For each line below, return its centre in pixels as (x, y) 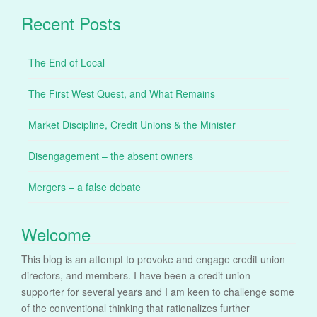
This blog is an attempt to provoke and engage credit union (153, 259)
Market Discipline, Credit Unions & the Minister (132, 125)
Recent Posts (71, 23)
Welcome (56, 234)
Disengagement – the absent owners (111, 156)
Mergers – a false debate (85, 187)
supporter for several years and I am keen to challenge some (158, 292)
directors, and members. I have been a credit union (136, 276)
